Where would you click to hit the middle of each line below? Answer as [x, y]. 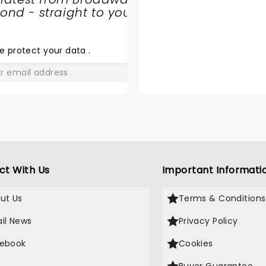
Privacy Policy [208, 221]
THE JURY [190, 27]
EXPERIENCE [198, 41]
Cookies [196, 244]
